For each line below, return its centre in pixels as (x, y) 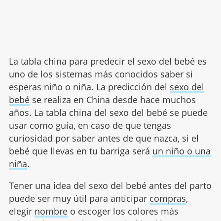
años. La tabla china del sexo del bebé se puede (108, 112)
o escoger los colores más (123, 211)
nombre (51, 211)
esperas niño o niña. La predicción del (89, 87)
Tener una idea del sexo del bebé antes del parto (110, 185)
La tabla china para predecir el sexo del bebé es (108, 61)
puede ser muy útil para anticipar (79, 198)
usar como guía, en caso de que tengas (90, 125)
